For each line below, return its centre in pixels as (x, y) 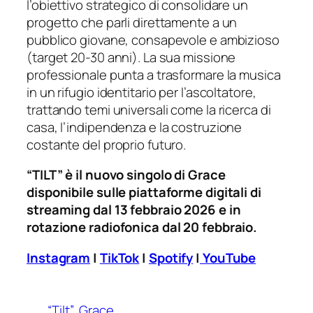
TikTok (119, 257)
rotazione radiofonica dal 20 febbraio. (142, 227)
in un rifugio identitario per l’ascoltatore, (141, 92)
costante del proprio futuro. (107, 144)
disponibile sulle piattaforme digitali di (144, 192)
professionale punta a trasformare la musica (154, 74)
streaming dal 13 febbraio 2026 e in (134, 210)
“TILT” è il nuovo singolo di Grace (126, 175)
